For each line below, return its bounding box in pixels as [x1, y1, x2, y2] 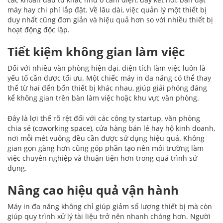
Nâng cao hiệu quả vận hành [7, 182, 179, 199]
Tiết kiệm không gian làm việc [7, 43, 185, 60]
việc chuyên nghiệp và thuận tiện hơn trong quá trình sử [7, 153, 197, 163]
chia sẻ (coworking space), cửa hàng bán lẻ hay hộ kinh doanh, [7, 123, 215, 133]
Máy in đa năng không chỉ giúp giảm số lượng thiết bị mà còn [7, 202, 212, 212]
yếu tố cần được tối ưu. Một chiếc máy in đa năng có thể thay [7, 73, 211, 83]
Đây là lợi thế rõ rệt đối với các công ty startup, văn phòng [7, 113, 200, 123]
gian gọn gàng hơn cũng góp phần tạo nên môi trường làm [7, 143, 204, 153]
